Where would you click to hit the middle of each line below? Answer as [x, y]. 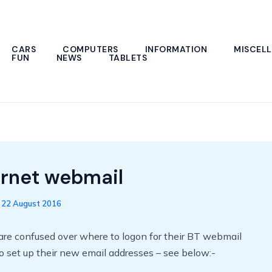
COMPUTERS [90, 49]
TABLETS [127, 57]
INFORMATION [176, 49]
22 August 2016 [31, 203]
